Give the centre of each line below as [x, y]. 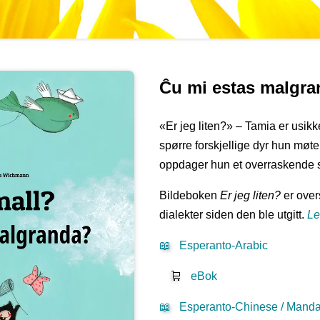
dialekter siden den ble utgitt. [234, 215]
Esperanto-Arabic [224, 246]
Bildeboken [190, 196]
